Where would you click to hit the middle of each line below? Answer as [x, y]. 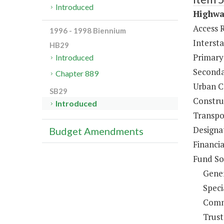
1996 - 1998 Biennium [88, 31]
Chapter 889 [77, 73]
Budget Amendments [96, 131]
